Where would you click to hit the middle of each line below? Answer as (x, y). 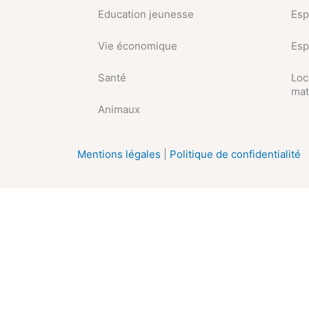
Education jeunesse (146, 14)
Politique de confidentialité (235, 154)
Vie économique (138, 46)
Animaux (119, 110)
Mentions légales (120, 154)
